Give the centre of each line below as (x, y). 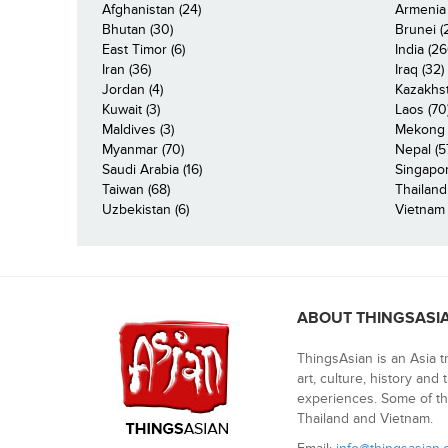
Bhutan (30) (137, 30)
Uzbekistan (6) (145, 210)
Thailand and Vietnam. (365, 419)
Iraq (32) (419, 70)
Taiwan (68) (136, 190)
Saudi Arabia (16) (152, 170)
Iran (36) (126, 70)
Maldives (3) (138, 130)
